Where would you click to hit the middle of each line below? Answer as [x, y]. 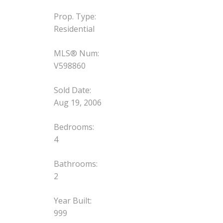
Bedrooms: [74, 127]
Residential [74, 29]
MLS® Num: [76, 54]
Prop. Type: [75, 17]
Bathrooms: [75, 164]
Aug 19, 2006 [77, 103]
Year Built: [72, 201]
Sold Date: [72, 90]
